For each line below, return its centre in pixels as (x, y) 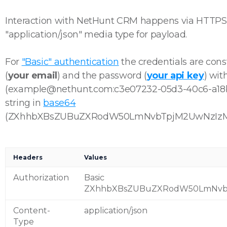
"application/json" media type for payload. (96, 34)
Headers (28, 157)
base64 (60, 103)
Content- (32, 211)
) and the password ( (102, 75)
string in (24, 103)
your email (33, 75)
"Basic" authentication (70, 62)
